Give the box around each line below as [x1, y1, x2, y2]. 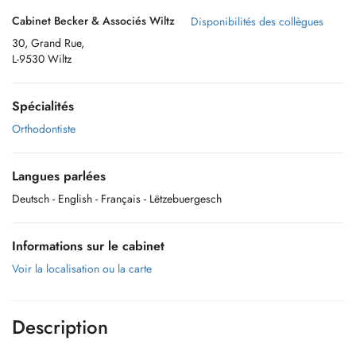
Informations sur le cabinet [12, 237, 164, 255]
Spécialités [12, 97, 74, 115]
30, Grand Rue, [12, 35, 84, 51]
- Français [95, 191, 141, 207]
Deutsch [12, 191, 49, 207]
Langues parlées [12, 167, 106, 185]
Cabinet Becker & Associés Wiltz [12, 13, 175, 29]
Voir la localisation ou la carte [12, 261, 152, 277]
